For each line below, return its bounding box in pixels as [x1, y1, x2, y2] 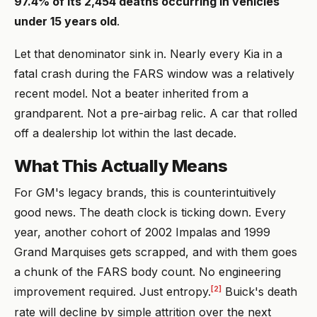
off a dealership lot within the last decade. [14, 126, 236, 141]
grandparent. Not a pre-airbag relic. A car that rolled [14, 106, 297, 121]
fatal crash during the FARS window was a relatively [14, 67, 294, 81]
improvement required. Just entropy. [14, 284, 211, 299]
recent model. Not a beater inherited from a [14, 86, 248, 101]
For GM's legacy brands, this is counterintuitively [14, 185, 276, 200]
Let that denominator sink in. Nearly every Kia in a [14, 47, 282, 62]
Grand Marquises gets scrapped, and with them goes [14, 245, 297, 260]
